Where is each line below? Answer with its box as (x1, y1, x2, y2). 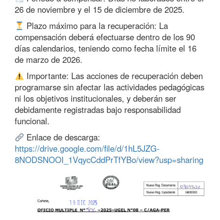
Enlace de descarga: (24, 131, 101, 143)
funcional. (15, 115, 50, 127)
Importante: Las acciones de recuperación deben (24, 70, 203, 82)
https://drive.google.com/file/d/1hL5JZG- (15, 142, 160, 154)
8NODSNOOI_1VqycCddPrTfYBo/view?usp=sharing (15, 154, 203, 165)
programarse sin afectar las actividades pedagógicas (15, 81, 204, 93)
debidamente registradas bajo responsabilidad (15, 104, 181, 115)
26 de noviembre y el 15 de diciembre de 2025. (15, 3, 185, 15)
